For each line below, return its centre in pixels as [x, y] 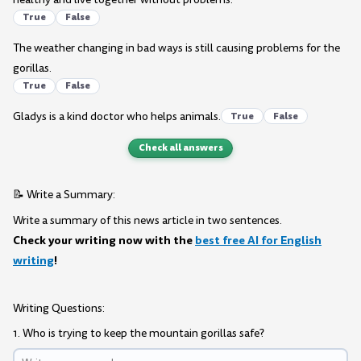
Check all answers [180, 148]
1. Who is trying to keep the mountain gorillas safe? [139, 334]
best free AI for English [258, 240]
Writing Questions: [59, 308]
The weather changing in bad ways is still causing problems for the [176, 48]
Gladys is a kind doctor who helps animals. [117, 116]
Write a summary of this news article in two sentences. [147, 220]
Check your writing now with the [104, 240]
